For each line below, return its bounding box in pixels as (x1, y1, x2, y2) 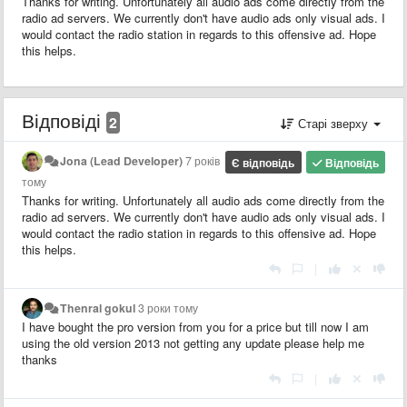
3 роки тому (138, 299, 199, 316)
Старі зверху (294, 114, 372, 132)
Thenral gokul (60, 299, 136, 316)
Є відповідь (232, 154, 295, 171)
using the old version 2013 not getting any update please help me (22, 333, 364, 352)
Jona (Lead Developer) (60, 152, 184, 169)
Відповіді (22, 105, 106, 134)
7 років (185, 152, 221, 169)
